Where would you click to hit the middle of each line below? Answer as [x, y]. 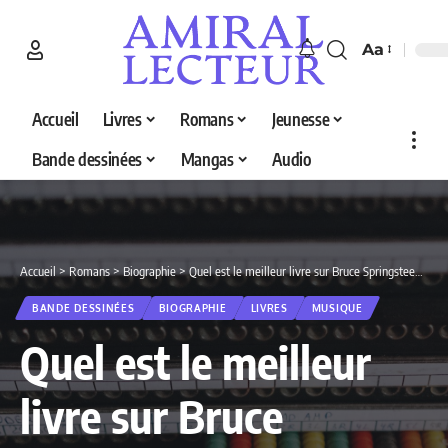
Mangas [207, 159]
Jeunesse [300, 119]
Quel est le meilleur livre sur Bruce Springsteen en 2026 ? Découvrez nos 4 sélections [302, 270]
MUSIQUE [337, 307]
